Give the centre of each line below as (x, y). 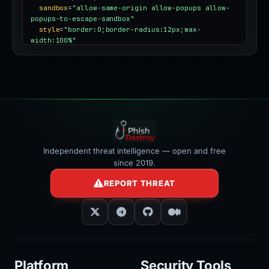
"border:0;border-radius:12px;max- (132, 30)
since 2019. (134, 163)
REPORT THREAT (139, 183)
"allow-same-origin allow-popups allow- (151, 8)
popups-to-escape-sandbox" (83, 19)
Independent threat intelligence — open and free (134, 151)
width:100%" (54, 41)
